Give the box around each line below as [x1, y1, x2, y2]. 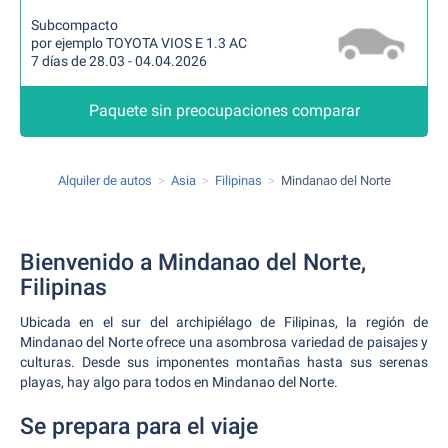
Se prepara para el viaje [20, 413, 258, 440]
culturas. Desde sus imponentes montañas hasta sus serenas [20, 354, 428, 370]
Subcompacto [31, 17, 118, 33]
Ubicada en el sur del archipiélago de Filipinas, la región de [20, 314, 428, 330]
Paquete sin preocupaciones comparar [88, 101, 360, 120]
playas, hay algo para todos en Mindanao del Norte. [20, 374, 338, 390]
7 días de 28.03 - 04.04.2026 [31, 53, 207, 69]
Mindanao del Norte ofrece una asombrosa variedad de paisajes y [20, 334, 428, 350]
